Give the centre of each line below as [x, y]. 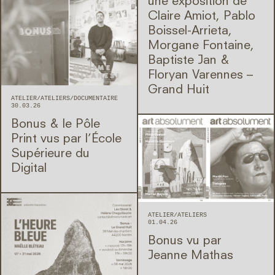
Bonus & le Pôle [56, 124]
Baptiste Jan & [189, 60]
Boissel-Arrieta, [190, 31]
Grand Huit [179, 90]
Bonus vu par [185, 242]
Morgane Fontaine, [201, 46]
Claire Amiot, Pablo [202, 16]
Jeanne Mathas [191, 256]
